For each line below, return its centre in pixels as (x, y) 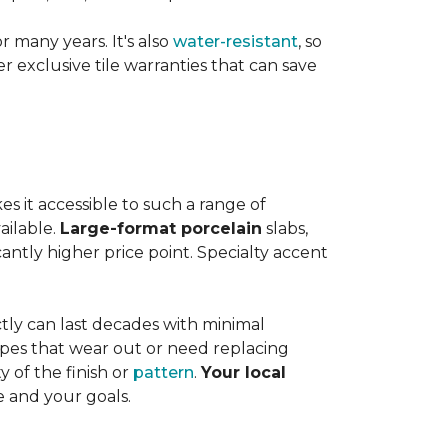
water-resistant (235, 41)
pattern (163, 372)
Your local (243, 372)
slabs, (285, 228)
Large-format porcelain (161, 228)
